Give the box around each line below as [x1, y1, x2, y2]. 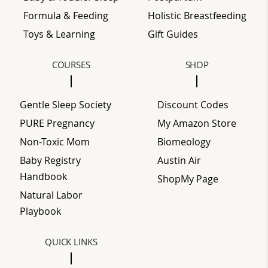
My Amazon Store [157, 116, 237, 130]
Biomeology [157, 135, 211, 148]
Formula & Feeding [23, 8, 108, 22]
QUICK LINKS [45, 235, 98, 248]
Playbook [20, 204, 62, 218]
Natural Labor [20, 188, 83, 202]
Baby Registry [20, 153, 81, 167]
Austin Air [157, 153, 202, 167]
